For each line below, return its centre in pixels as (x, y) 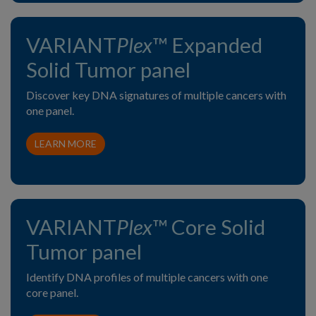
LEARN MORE (66, 143)
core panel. (52, 292)
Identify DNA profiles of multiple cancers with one (147, 276)
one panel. (50, 110)
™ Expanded (207, 44)
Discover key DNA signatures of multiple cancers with (156, 95)
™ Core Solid (209, 226)
